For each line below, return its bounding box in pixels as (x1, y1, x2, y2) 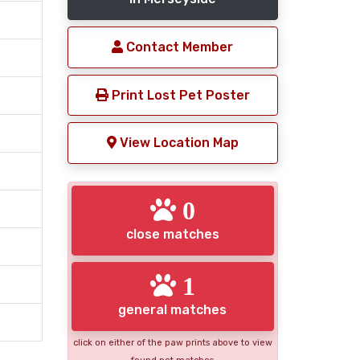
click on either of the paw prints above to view (72, 337, 272, 349)
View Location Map (116, 135, 239, 151)
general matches (118, 302, 227, 318)
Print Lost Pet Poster (108, 87, 250, 103)
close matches (125, 226, 219, 242)
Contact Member (123, 39, 234, 55)
